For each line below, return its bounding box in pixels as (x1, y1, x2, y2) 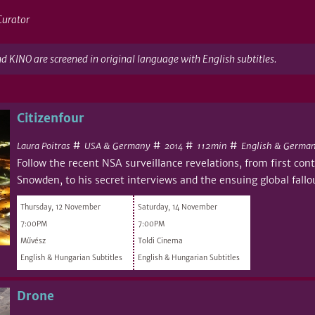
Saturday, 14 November (138, 202, 217, 212)
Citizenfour (17, 110, 84, 126)
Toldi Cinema (138, 236, 183, 245)
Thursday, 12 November (20, 202, 101, 212)
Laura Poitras (17, 139, 70, 152)
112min (197, 139, 227, 152)
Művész (20, 236, 46, 245)
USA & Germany (84, 139, 150, 152)
